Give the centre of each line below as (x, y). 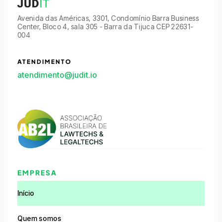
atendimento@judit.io (57, 75)
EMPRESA (37, 173)
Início (26, 193)
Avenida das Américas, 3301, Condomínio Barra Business (108, 18)
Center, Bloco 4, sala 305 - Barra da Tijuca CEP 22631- (106, 27)
